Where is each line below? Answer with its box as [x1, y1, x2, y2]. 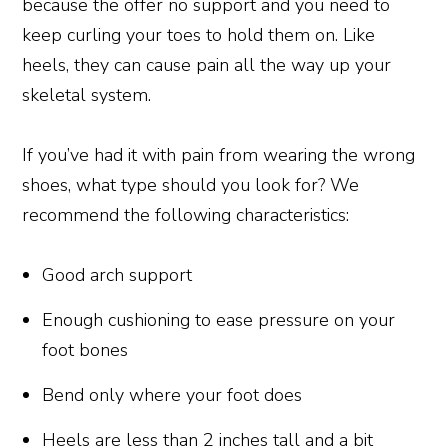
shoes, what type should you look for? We [22, 172, 360, 197]
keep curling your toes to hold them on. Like [22, 22, 376, 47]
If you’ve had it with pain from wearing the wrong [22, 142, 416, 167]
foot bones [42, 337, 129, 362]
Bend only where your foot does [42, 382, 303, 407]
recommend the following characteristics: [22, 202, 350, 227]
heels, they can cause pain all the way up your [22, 52, 392, 77]
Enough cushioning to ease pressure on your [42, 307, 396, 332]
